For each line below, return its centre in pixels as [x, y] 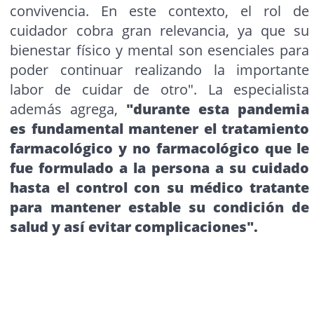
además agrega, [68, 109]
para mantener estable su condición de [160, 207]
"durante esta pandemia [218, 109]
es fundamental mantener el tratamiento [160, 129]
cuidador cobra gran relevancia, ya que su [160, 31]
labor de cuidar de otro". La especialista [160, 90]
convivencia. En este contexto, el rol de [160, 11]
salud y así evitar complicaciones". [134, 227]
